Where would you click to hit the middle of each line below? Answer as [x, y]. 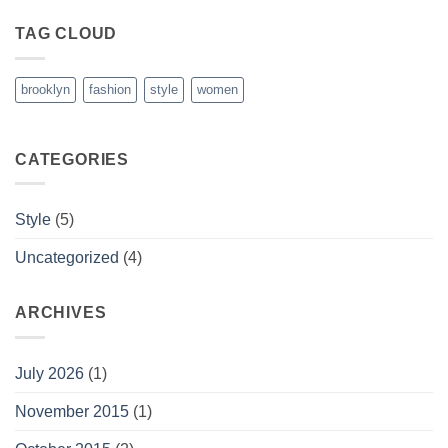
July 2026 [49, 373]
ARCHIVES [61, 313]
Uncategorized [67, 258]
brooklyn [45, 89]
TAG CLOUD [66, 34]
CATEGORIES [72, 159]
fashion [110, 89]
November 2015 [72, 411]
